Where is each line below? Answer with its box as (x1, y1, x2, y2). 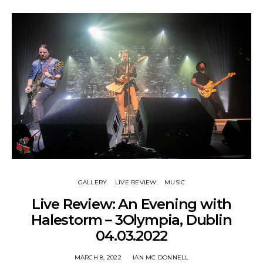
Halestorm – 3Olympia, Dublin (31, 211, 232, 228)
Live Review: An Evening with (31, 195, 232, 213)
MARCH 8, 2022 (74, 253, 122, 261)
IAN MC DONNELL (133, 253, 189, 261)
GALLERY (77, 178, 107, 186)
